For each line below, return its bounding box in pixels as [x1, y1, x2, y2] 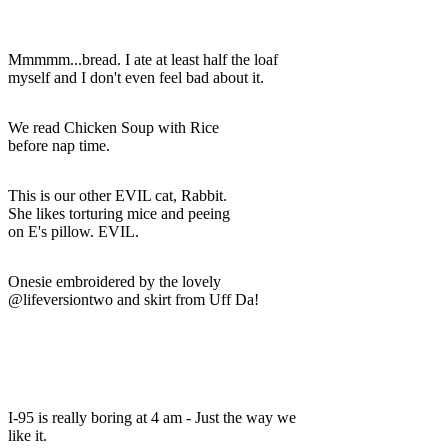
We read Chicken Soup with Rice [8, 118, 219, 136]
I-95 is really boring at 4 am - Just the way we [8, 408, 296, 426]
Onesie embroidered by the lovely [8, 272, 221, 290]
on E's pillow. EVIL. [8, 222, 139, 240]
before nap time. [8, 136, 110, 154]
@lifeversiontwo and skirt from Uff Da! [8, 290, 259, 308]
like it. [8, 426, 47, 444]
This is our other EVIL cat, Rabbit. [8, 186, 227, 204]
